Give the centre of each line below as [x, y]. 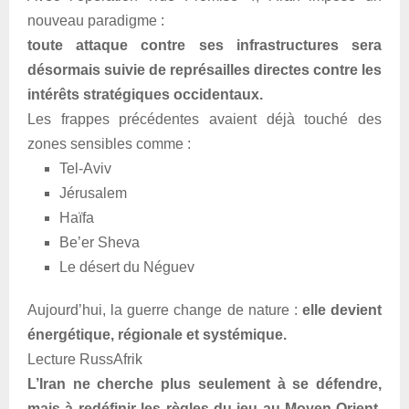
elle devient [341, 310]
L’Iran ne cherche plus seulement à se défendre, [204, 384]
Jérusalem [93, 194]
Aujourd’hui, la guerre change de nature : [165, 310]
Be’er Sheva [100, 243]
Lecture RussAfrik [85, 360]
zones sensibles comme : [109, 144]
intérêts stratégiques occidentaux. [145, 95]
